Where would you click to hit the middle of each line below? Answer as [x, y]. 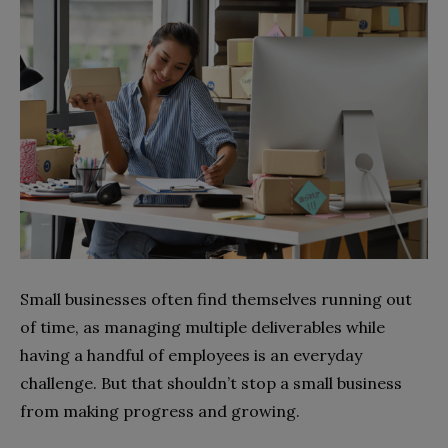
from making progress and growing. [162, 410]
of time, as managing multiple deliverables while [202, 326]
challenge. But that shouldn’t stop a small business [211, 382]
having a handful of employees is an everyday [191, 354]
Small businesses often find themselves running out [216, 298]
